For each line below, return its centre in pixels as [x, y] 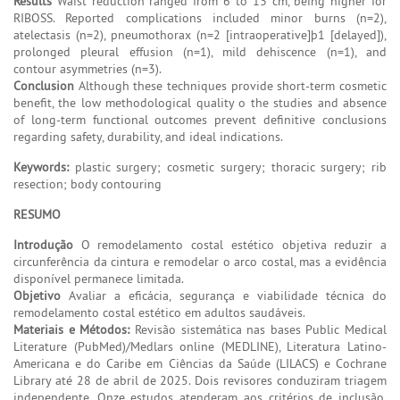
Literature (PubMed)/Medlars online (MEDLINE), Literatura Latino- [200, 346]
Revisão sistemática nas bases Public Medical [258, 329]
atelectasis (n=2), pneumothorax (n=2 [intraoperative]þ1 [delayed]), [200, 34]
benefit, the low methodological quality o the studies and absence [200, 102]
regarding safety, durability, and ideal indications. [148, 136]
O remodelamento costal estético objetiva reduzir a [230, 244]
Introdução [43, 244]
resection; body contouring [87, 183]
